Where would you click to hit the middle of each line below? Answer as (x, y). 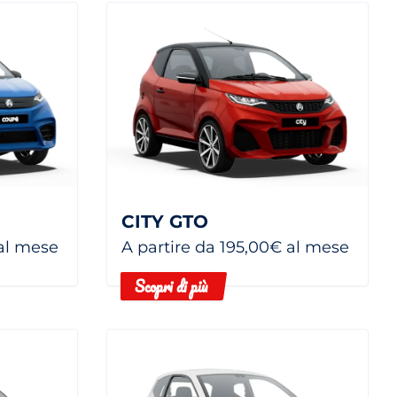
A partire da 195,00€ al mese (235, 247)
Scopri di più (171, 286)
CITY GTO (165, 221)
